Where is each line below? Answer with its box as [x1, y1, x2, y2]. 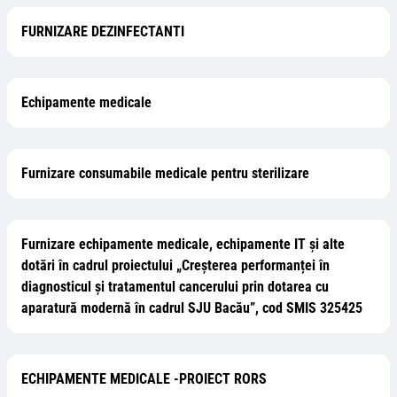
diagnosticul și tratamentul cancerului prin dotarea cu [21, 278, 329, 295]
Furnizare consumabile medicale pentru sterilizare [21, 165, 309, 182]
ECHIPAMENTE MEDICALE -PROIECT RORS [21, 370, 267, 387]
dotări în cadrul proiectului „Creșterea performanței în [21, 257, 330, 274]
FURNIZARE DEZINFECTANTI [21, 23, 184, 40]
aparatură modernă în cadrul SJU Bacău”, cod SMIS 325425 [21, 300, 362, 316]
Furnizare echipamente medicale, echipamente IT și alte [21, 236, 345, 253]
